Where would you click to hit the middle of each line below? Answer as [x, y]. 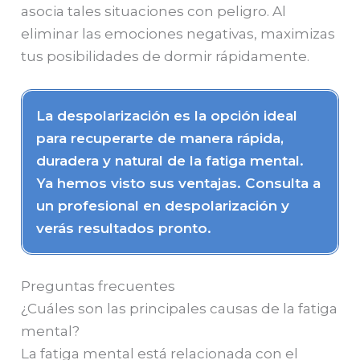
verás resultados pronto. [124, 228]
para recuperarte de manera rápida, [160, 138]
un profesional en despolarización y [163, 205]
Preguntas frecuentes [98, 286]
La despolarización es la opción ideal [167, 115]
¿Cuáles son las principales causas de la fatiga [180, 309]
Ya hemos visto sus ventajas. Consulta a [179, 183]
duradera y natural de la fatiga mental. [170, 160]
